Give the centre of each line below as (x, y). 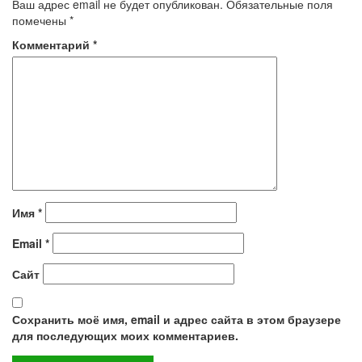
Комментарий (53, 45)
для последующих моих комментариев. (125, 336)
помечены (41, 21)
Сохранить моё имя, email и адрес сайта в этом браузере (177, 320)
